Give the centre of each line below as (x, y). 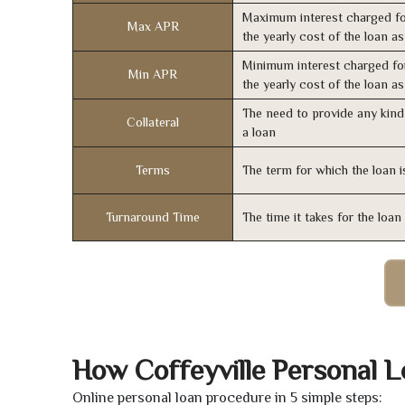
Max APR (153, 27)
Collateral (153, 122)
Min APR (153, 75)
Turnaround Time (153, 217)
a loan (259, 132)
